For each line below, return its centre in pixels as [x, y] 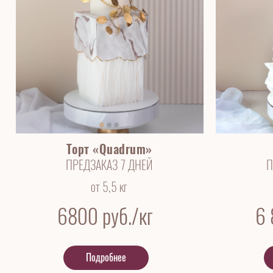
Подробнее [106, 257]
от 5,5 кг [109, 187]
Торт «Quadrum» [109, 149]
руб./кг [127, 216]
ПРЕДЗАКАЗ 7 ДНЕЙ [109, 165]
